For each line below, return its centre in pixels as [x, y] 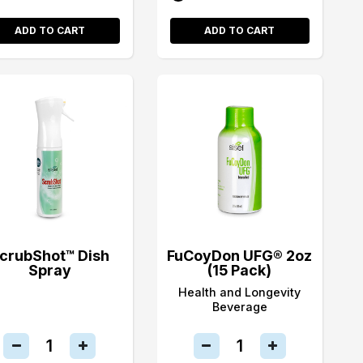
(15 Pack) [240, 270]
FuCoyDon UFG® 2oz [240, 255]
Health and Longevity [240, 292]
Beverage [239, 306]
